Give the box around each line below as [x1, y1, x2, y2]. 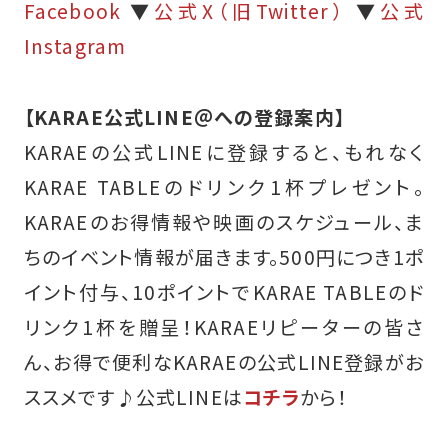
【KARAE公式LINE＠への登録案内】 [23, 103, 345, 132]
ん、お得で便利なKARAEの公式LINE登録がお [23, 348, 425, 377]
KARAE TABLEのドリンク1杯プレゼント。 [23, 173, 425, 202]
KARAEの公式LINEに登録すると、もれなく [23, 138, 425, 167]
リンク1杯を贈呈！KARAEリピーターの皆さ [23, 313, 425, 342]
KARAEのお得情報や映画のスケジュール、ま [23, 208, 425, 237]
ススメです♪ [23, 383, 136, 412]
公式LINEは [135, 383, 243, 412]
